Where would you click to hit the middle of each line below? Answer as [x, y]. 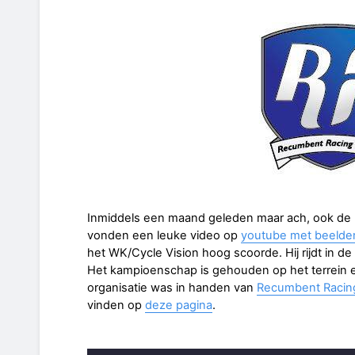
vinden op [116, 305]
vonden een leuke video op [164, 235]
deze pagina [179, 305]
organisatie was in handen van [172, 287]
